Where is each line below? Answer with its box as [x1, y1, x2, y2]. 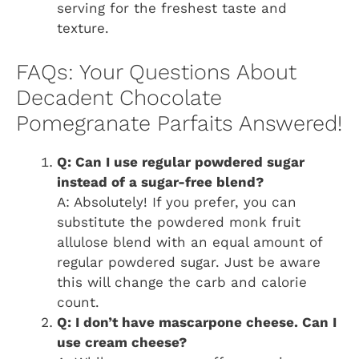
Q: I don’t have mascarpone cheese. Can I [57, 313, 337, 330]
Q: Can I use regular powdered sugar [57, 153, 305, 170]
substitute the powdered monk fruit [57, 213, 301, 230]
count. [57, 293, 99, 310]
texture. [57, 20, 109, 37]
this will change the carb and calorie [57, 273, 307, 290]
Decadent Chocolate [16, 84, 222, 111]
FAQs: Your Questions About [16, 58, 296, 85]
